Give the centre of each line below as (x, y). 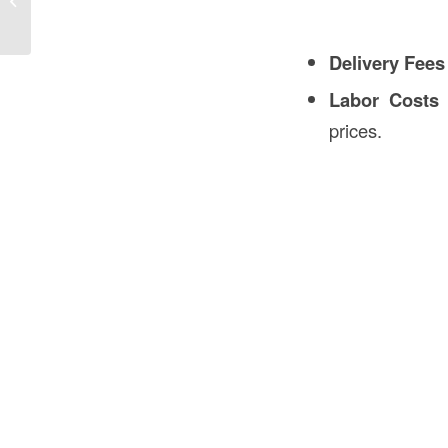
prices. (356, 129)
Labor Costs (384, 99)
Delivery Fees (387, 62)
